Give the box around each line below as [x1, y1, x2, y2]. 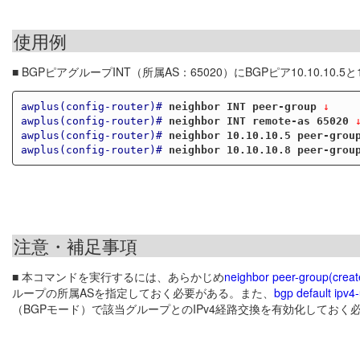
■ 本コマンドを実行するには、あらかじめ [12, 268, 224, 285]
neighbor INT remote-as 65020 [168, 114, 349, 127]
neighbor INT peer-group [168, 100, 317, 112]
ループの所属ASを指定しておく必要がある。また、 [12, 284, 274, 301]
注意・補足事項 [14, 233, 137, 259]
